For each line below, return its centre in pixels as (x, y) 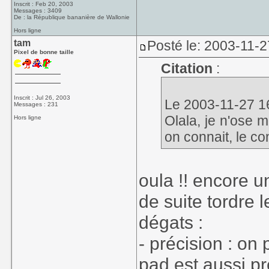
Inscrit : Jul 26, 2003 (42, 98)
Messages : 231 (36, 104)
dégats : (171, 222)
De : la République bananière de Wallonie (72, 17)
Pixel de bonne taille (44, 52)
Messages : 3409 (38, 11)
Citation (186, 68)
